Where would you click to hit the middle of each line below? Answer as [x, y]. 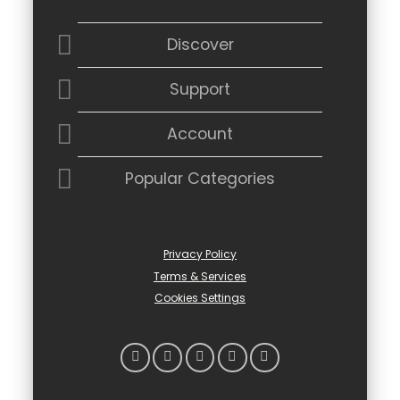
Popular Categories [200, 179]
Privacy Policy [200, 254]
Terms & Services [200, 276]
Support [200, 90]
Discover [200, 45]
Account [200, 134]
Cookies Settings [200, 298]
